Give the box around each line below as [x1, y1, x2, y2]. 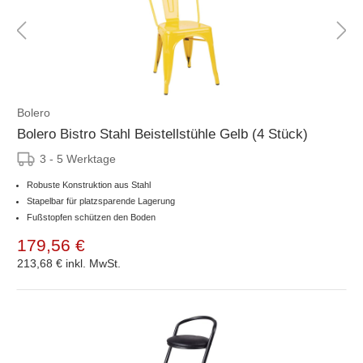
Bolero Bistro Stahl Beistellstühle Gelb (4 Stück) [17, 126, 308, 142]
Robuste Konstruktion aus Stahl [27, 179, 151, 190]
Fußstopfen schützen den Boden [27, 211, 156, 222]
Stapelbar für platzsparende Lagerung [27, 195, 175, 206]
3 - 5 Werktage [40, 152, 116, 165]
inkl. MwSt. [66, 256, 121, 270]
